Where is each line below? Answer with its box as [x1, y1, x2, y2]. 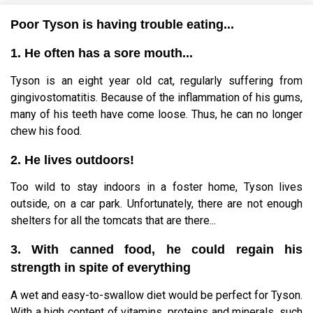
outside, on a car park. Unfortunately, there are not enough [10, 197, 303, 211]
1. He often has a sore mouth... [10, 45, 193, 60]
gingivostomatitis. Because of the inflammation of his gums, [10, 90, 303, 104]
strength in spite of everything [10, 261, 191, 275]
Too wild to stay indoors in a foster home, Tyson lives [10, 180, 303, 194]
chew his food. [10, 124, 82, 138]
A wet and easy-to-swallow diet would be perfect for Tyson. [10, 289, 303, 303]
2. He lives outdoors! [10, 152, 134, 167]
